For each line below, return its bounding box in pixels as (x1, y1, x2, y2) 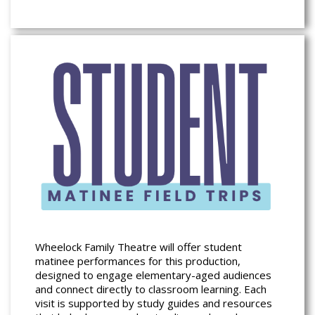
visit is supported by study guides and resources (35, 296, 272, 311)
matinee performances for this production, (35, 254, 240, 269)
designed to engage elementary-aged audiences (35, 268, 271, 283)
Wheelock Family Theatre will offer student (35, 240, 242, 255)
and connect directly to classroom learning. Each (35, 282, 266, 297)
